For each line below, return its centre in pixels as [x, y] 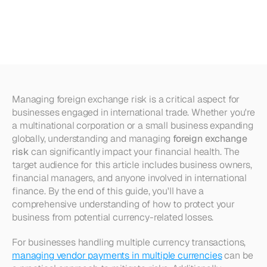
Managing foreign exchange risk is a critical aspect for [126, 99]
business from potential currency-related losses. [113, 217]
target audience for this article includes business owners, [132, 165]
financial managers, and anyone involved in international [130, 178]
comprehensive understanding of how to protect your [123, 204]
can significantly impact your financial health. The [134, 152]
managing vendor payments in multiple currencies [117, 255]
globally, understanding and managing [93, 139]
